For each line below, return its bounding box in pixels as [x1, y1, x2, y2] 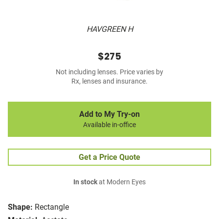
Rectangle [35, 202, 69, 212]
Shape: [8, 202, 33, 212]
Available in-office [83, 121, 136, 130]
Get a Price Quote [79, 153, 140, 162]
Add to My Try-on [79, 109, 140, 119]
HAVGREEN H [86, 24, 133, 34]
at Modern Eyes [97, 178, 146, 187]
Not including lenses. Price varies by [56, 68, 163, 77]
